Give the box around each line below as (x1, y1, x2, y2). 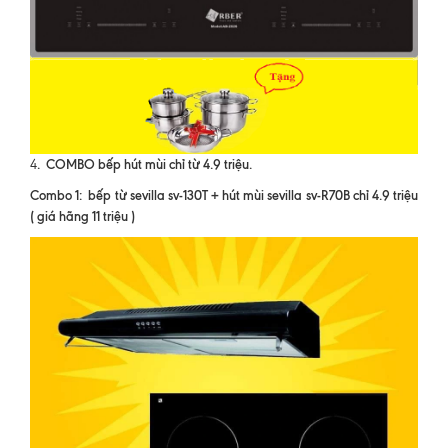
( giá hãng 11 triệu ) (30, 208, 135, 225)
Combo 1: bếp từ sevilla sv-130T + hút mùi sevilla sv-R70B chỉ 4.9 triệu (30, 187, 418, 204)
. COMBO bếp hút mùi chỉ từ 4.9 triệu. (37, 156, 252, 173)
